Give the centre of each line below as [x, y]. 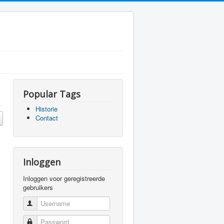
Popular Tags [52, 94]
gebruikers [38, 187]
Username [49, 203]
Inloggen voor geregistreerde [64, 178]
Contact [47, 118]
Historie [46, 109]
